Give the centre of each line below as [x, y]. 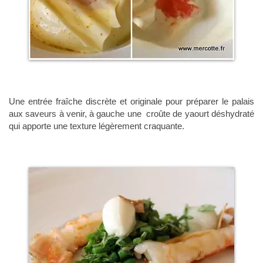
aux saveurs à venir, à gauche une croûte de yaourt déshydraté [131, 114]
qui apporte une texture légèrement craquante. [97, 126]
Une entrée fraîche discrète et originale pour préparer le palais [131, 102]
